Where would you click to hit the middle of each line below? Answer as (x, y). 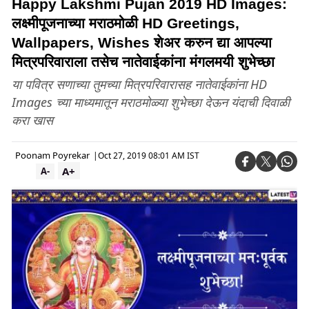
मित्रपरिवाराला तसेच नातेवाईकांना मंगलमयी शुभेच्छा (143, 62)
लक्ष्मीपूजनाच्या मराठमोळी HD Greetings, (126, 23)
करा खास (32, 120)
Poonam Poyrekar (52, 155)
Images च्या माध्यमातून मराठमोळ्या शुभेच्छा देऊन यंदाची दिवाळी (151, 102)
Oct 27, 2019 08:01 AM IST (149, 155)
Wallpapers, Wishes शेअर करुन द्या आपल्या (142, 42)
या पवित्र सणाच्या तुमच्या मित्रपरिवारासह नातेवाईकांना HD (139, 84)
